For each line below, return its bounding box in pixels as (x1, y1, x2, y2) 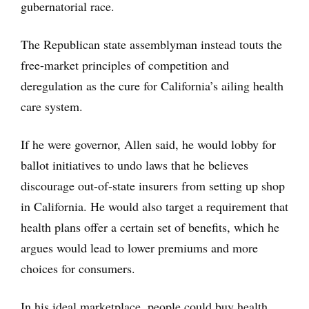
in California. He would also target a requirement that (21, 197, 288, 215)
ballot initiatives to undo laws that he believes (21, 156, 248, 173)
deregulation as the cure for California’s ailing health (21, 77, 283, 94)
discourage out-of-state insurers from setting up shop (21, 177, 285, 194)
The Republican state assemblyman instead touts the (21, 35, 282, 52)
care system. (21, 97, 83, 114)
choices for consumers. (21, 259, 135, 277)
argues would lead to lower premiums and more (21, 239, 258, 256)
